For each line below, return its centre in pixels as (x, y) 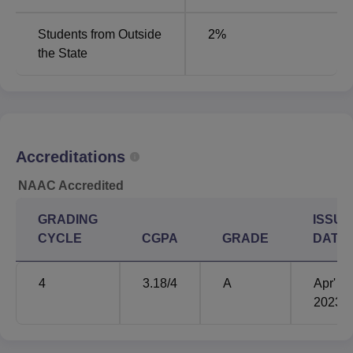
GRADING (68, 219)
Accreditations (71, 156)
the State (63, 53)
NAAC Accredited (71, 185)
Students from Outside (100, 34)
